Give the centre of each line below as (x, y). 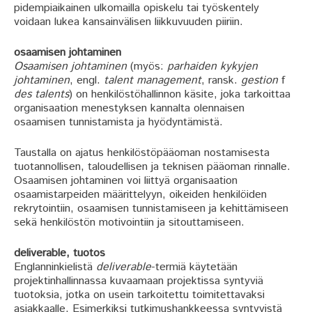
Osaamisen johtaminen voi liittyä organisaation (126, 180)
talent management (153, 80)
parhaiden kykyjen (212, 66)
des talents (41, 94)
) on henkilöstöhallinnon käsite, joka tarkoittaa (180, 94)
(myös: (147, 66)
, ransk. (221, 80)
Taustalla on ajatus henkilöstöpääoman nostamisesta (142, 153)
